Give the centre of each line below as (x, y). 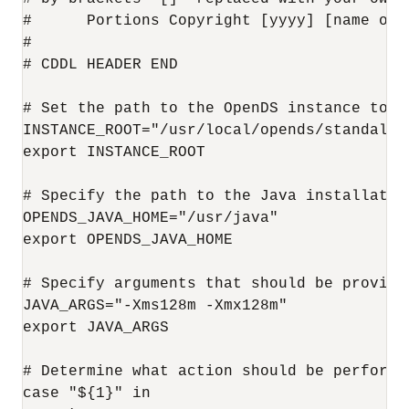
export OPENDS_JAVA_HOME (128, 240)
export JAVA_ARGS (96, 328)
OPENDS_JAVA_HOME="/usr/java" (151, 218)
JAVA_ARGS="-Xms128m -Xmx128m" (155, 306)
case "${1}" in (87, 393)
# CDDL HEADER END (100, 65)
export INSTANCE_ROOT (114, 152)
